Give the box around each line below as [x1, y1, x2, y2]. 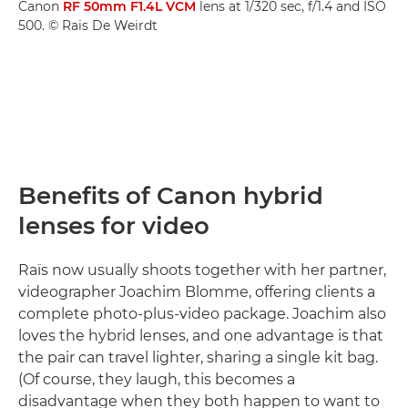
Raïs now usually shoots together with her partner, [18, 261, 386, 280]
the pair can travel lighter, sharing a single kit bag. [18, 349, 378, 367]
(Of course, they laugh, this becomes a [18, 371, 295, 389]
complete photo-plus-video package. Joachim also [18, 305, 386, 323]
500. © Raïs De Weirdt [18, 17, 158, 35]
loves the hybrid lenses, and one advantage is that [18, 327, 383, 345]
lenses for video [18, 211, 209, 241]
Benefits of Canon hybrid [18, 181, 323, 211]
